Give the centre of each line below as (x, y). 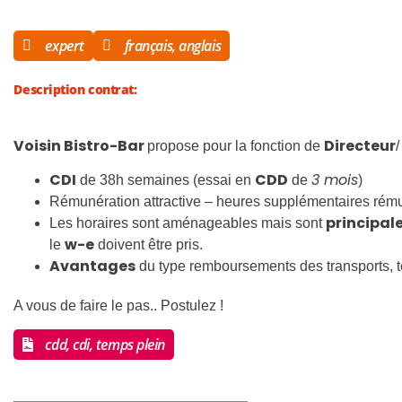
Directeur (360, 145)
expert (65, 46)
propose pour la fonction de (236, 145)
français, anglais (173, 46)
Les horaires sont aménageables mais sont (188, 223)
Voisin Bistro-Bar (81, 145)
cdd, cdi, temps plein (105, 345)
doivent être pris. (149, 245)
